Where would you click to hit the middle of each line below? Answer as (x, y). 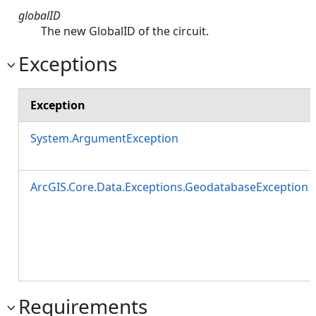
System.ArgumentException (104, 138)
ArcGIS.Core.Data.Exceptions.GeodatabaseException (169, 187)
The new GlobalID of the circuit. (125, 31)
